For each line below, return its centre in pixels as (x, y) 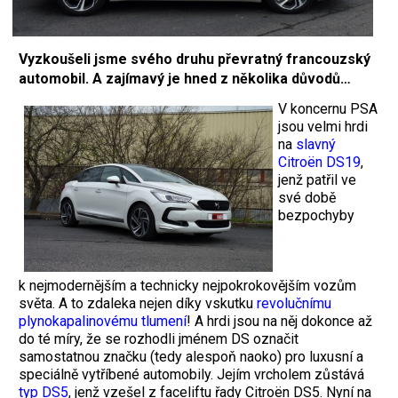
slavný (316, 144)
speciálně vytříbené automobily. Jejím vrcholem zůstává (191, 374)
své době (307, 197)
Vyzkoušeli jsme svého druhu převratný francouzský (195, 59)
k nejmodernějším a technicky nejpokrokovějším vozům (187, 285)
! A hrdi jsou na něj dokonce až (279, 321)
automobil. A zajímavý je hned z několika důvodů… (185, 78)
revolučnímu (294, 303)
